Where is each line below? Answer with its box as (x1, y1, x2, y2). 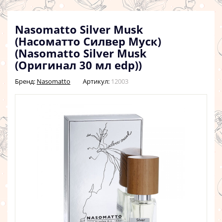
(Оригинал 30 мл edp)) (15, 57, 142, 72)
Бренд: (15, 77, 37, 86)
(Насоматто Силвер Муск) (15, 34, 161, 49)
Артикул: (83, 77, 110, 86)
